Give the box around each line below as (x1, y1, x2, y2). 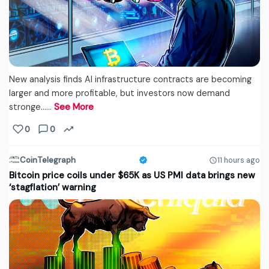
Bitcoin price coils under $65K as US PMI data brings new (9, 169, 255, 182)
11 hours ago (217, 155, 260, 165)
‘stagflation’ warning (9, 181, 96, 194)
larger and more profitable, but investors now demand (9, 88, 230, 99)
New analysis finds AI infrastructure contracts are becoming (9, 74, 252, 85)
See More (54, 101, 94, 113)
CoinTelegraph (20, 155, 76, 166)
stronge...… (9, 101, 54, 113)
